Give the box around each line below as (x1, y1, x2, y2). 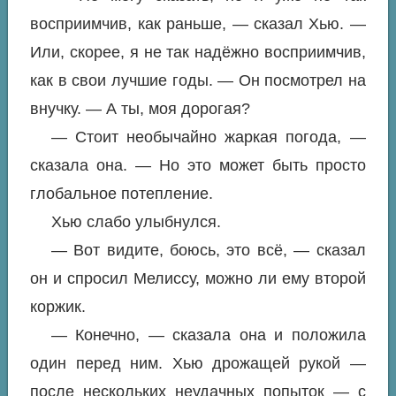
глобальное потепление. (30, 185, 214, 203)
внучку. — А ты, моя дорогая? (30, 100, 251, 118)
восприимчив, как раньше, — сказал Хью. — (30, 15, 366, 34)
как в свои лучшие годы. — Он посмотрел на (30, 72, 366, 90)
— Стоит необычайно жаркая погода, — (50, 128, 366, 147)
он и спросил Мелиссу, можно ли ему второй (30, 270, 366, 288)
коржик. (30, 298, 87, 316)
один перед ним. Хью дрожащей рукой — (30, 354, 366, 373)
